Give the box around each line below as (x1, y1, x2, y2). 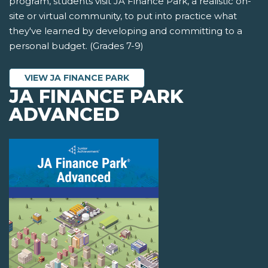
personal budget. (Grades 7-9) (9, 40, 144, 52)
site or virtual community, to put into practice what (9, 10, 237, 22)
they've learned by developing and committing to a (9, 25, 242, 37)
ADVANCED (9, 103, 120, 126)
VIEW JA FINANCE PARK (25, 72, 129, 84)
